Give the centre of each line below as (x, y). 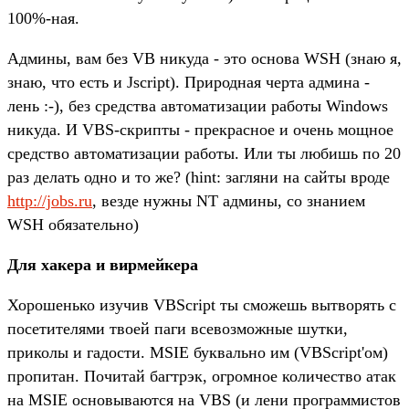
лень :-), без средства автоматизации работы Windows (198, 105)
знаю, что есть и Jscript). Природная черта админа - (189, 82)
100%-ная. (43, 18)
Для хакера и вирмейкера (103, 264)
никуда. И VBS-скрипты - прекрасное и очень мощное (200, 129)
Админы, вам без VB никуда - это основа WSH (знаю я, (204, 58)
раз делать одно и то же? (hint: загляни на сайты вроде (199, 177)
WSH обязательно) (73, 224)
